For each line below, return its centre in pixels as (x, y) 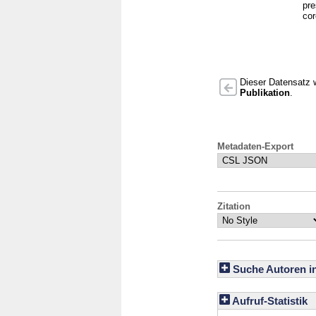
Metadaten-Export (255, 147)
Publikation (265, 92)
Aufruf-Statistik (269, 301)
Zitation (234, 206)
